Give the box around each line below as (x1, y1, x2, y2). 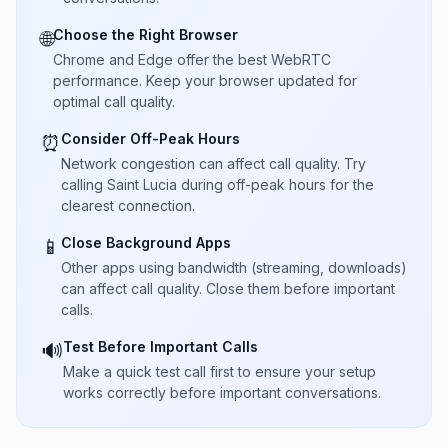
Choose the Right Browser (53, 26, 238, 43)
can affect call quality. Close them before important (61, 280, 395, 297)
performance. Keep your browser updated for (53, 72, 357, 89)
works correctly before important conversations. (63, 384, 381, 401)
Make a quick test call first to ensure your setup (63, 363, 376, 380)
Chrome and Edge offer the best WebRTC (53, 51, 331, 68)
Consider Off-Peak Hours (61, 130, 240, 147)
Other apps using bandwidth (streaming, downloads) (61, 259, 407, 276)
